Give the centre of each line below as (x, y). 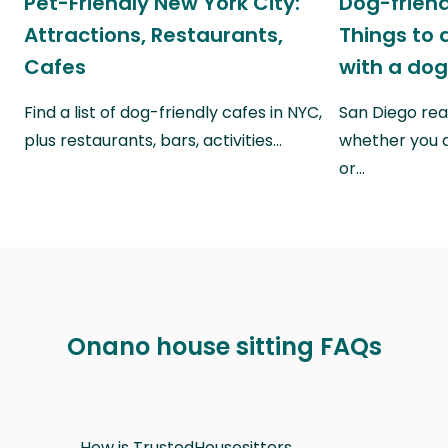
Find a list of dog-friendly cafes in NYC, (173, 112)
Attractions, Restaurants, (153, 34)
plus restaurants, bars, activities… (153, 140)
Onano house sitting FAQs (224, 346)
